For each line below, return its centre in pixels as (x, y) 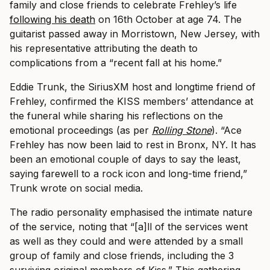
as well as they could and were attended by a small (126, 241)
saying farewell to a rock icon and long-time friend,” (128, 173)
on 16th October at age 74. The (168, 19)
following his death (52, 19)
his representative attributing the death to (104, 48)
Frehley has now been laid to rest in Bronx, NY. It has (133, 144)
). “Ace (227, 130)
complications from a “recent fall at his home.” (116, 62)
